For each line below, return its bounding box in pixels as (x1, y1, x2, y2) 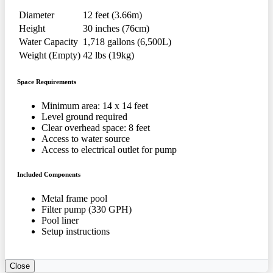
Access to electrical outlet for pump (41, 144, 177, 155)
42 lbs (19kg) (83, 50, 134, 61)
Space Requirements (17, 78, 76, 86)
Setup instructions (41, 226, 110, 237)
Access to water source (41, 133, 130, 144)
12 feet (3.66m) (83, 10, 142, 21)
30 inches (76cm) (83, 23, 149, 34)
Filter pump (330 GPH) (41, 204, 132, 215)
